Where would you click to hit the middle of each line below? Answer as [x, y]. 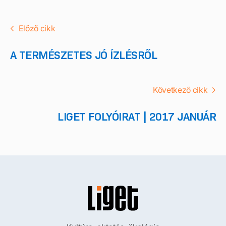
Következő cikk [180, 90]
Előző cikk [37, 28]
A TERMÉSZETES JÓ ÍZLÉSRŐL [83, 55]
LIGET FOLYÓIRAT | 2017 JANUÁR [137, 117]
